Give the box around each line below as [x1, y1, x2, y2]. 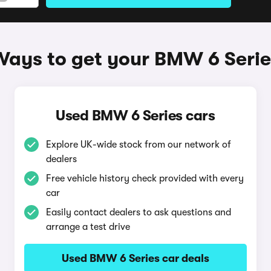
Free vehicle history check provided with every [45, 173, 244, 184]
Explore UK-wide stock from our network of [45, 139, 231, 150]
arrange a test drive [45, 221, 130, 232]
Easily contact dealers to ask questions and [45, 207, 231, 218]
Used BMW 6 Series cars [56, 107, 215, 124]
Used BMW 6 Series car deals [61, 252, 209, 264]
